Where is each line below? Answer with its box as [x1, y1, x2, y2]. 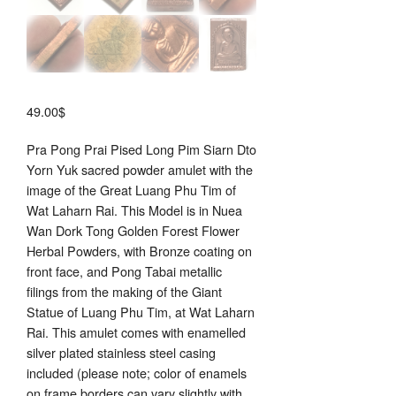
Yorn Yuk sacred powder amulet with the [27, 160, 253, 179]
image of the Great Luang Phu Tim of [27, 180, 236, 200]
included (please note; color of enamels [27, 363, 247, 383]
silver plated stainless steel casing [27, 343, 216, 362]
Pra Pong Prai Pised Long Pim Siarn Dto [27, 140, 256, 159]
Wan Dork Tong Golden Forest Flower [27, 221, 240, 240]
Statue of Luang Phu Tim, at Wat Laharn [27, 302, 255, 322]
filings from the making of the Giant [27, 282, 222, 301]
